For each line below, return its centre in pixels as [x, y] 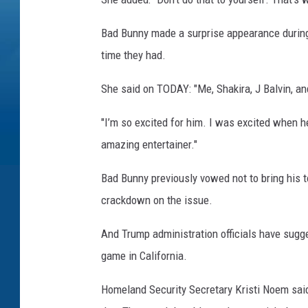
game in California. [144, 256]
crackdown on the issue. [157, 200]
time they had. [133, 55]
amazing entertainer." [149, 145]
